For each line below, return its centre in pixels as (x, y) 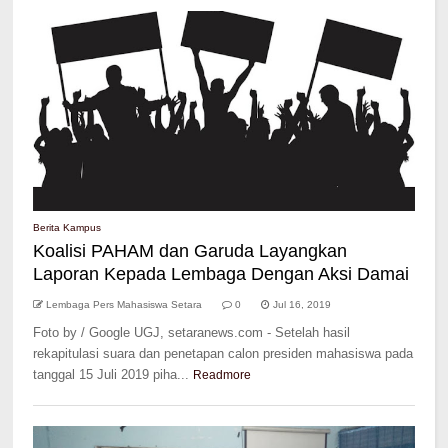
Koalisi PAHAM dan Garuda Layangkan (190, 251)
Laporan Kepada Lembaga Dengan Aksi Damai (221, 274)
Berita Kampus (67, 227)
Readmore (222, 375)
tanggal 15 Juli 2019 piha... (111, 374)
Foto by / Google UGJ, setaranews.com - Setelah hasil (192, 332)
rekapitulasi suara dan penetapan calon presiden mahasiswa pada (223, 353)
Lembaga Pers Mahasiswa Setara (124, 304)
